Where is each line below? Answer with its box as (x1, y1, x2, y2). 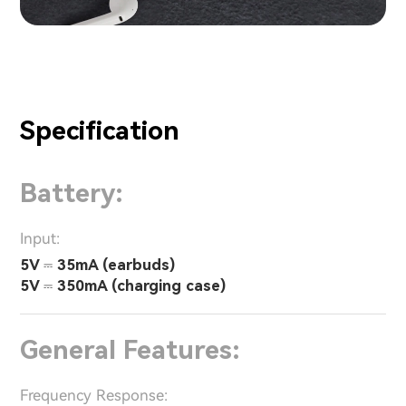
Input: (20, 229, 60, 248)
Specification (20, 115, 179, 147)
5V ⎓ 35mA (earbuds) (20, 256, 175, 275)
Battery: (20, 177, 123, 208)
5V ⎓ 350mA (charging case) (20, 276, 226, 295)
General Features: (20, 334, 240, 366)
